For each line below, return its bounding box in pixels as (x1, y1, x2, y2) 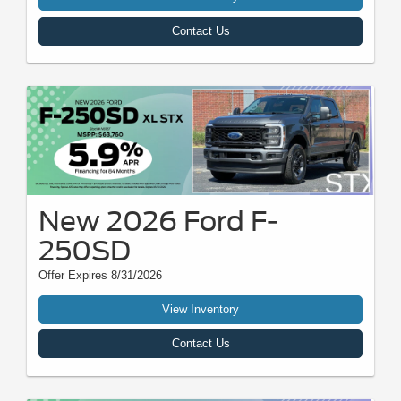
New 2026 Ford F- (38, 204, 278, 237)
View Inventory (162, 302, 239, 316)
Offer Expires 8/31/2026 (38, 268, 162, 282)
